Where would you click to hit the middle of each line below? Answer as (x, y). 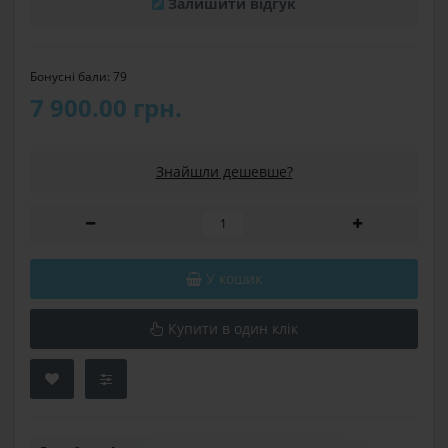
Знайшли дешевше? (224, 171)
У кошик (234, 278)
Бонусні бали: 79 (78, 76)
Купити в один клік (233, 328)
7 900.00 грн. (106, 107)
